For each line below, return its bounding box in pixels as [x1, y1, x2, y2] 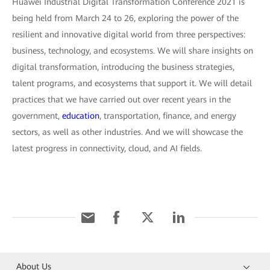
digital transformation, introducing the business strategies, [12, 62, 234, 72]
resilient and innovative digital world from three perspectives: [12, 30, 245, 40]
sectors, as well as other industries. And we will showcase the [12, 127, 243, 137]
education [62, 111, 99, 121]
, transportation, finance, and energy [99, 111, 236, 121]
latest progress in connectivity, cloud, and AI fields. [12, 143, 202, 154]
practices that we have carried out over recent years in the [12, 95, 231, 105]
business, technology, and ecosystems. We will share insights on [12, 46, 253, 56]
